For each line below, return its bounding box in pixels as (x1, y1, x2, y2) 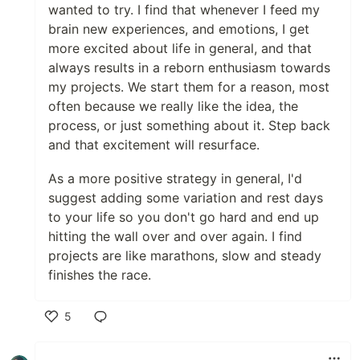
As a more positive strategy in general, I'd (48, 170, 302, 186)
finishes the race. (48, 267, 151, 283)
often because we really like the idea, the (48, 98, 298, 114)
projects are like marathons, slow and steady (48, 247, 321, 264)
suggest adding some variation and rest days (48, 190, 323, 206)
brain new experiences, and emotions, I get (48, 21, 309, 37)
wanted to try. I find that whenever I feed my (48, 2, 320, 18)
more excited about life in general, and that (48, 40, 312, 56)
